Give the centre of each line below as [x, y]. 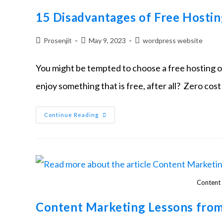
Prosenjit [58, 41]
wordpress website [173, 41]
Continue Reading [71, 115]
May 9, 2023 [107, 41]
